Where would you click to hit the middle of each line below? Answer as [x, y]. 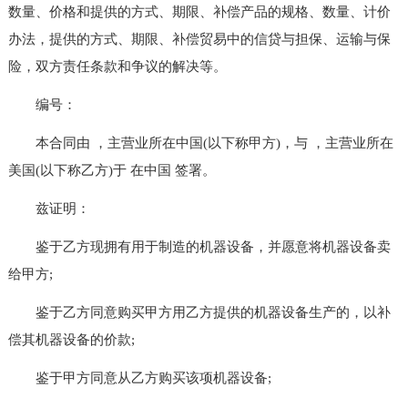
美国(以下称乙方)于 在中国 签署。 [112, 170]
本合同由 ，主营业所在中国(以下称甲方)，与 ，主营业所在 [200, 143]
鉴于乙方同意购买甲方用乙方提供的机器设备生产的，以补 [199, 312]
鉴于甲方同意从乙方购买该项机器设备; [139, 377]
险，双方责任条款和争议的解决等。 [117, 66]
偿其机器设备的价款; [71, 339]
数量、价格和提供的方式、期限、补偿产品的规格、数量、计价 [199, 11]
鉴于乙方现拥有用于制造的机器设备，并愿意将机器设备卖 [199, 246]
